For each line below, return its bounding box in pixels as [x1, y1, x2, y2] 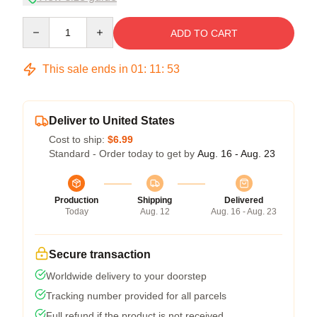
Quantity [22, 17, 59, 29]
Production [54, 195, 98, 205]
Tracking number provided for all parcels [46, 289, 226, 301]
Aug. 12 [139, 206, 170, 217]
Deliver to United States [49, 114, 175, 127]
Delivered [224, 195, 263, 205]
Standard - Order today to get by [49, 147, 197, 159]
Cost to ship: [49, 133, 108, 145]
